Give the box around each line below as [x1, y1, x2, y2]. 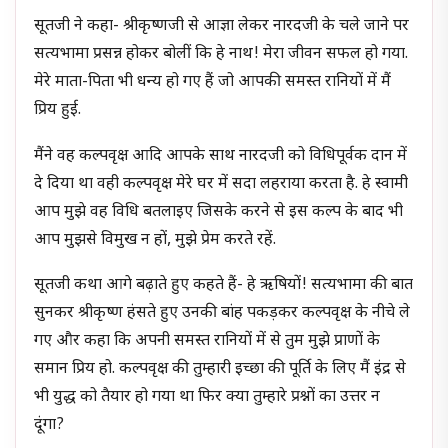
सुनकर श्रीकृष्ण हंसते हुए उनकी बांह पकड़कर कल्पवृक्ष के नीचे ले [34, 303, 411, 325]
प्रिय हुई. [34, 100, 82, 122]
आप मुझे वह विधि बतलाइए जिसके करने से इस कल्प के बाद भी [34, 201, 404, 223]
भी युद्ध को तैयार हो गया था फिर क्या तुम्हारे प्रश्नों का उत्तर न [34, 387, 381, 409]
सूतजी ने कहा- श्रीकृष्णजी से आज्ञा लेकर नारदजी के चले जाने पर [34, 16, 410, 38]
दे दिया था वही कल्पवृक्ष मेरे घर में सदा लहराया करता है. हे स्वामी [34, 173, 409, 195]
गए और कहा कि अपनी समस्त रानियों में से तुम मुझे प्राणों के [34, 331, 381, 353]
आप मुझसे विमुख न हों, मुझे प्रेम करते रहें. [34, 229, 277, 251]
